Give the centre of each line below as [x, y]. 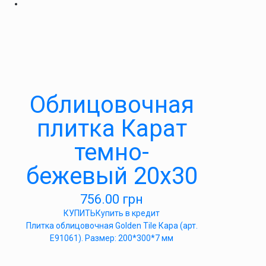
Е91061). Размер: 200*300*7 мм [112, 238]
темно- [112, 152]
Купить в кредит [128, 213]
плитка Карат [112, 129]
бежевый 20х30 [112, 176]
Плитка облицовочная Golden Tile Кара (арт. [112, 226]
